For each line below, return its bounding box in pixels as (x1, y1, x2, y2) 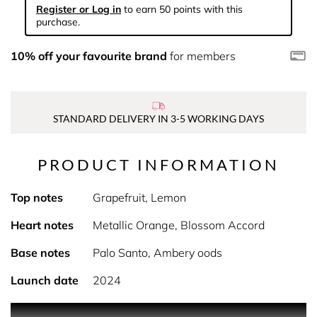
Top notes (11, 190, 63, 204)
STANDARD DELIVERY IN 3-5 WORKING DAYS (53, 113, 264, 125)
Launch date (11, 273, 79, 287)
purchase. (36, 16, 80, 28)
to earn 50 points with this (121, 3, 243, 16)
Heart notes (11, 218, 74, 232)
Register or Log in (36, 3, 121, 16)
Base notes (11, 246, 70, 260)
